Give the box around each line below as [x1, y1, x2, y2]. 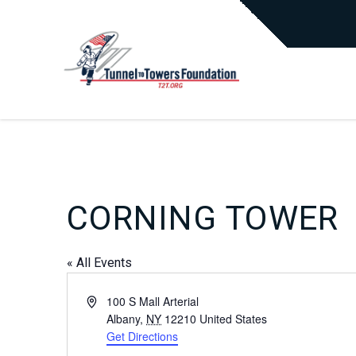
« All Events [67, 255, 132, 270]
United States [199, 311, 268, 327]
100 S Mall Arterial [106, 293, 199, 309]
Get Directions [106, 328, 179, 344]
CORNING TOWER [67, 199, 339, 238]
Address [86, 292, 127, 308]
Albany [106, 311, 141, 327]
